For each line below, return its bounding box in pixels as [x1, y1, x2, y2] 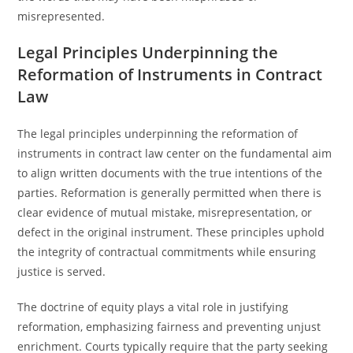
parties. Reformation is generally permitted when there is [17, 185, 322, 200]
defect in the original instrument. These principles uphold [17, 225, 325, 240]
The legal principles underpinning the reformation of [17, 126, 299, 141]
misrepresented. [17, 9, 106, 24]
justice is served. [17, 264, 106, 279]
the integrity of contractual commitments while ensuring [17, 244, 317, 259]
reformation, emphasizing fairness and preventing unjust [17, 319, 321, 334]
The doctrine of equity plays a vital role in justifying [17, 299, 289, 314]
